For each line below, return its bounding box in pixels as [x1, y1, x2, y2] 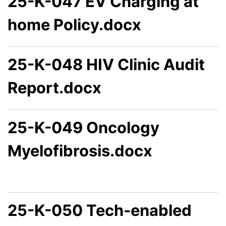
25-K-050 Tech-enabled [8, 201, 192, 220]
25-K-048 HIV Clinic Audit [8, 54, 205, 74]
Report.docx [8, 78, 101, 97]
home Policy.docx [8, 15, 141, 34]
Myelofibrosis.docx [8, 141, 152, 160]
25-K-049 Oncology [8, 118, 159, 137]
